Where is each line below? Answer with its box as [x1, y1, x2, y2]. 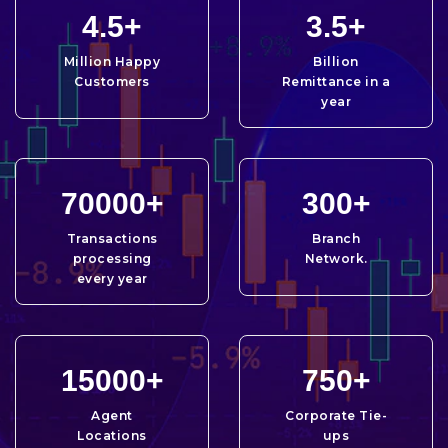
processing [72, 250, 152, 266]
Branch [312, 230, 360, 246]
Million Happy [63, 53, 161, 69]
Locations [77, 427, 147, 443]
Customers [74, 73, 150, 89]
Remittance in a [281, 73, 391, 89]
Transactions [66, 230, 158, 246]
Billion [313, 53, 359, 69]
